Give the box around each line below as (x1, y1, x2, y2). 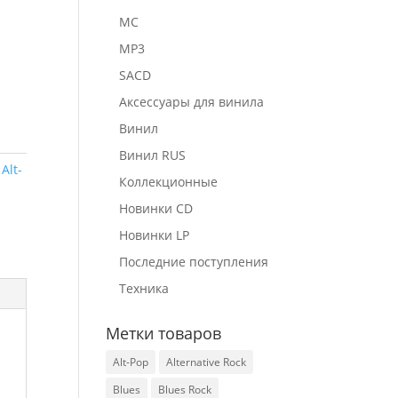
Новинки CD (119, 200, 194, 217)
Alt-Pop (113, 354, 149, 370)
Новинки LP (119, 227, 190, 243)
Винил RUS (119, 147, 187, 163)
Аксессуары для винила (119, 93, 265, 110)
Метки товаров (106, 322, 222, 344)
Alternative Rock (166, 354, 247, 370)
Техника (119, 280, 170, 297)
